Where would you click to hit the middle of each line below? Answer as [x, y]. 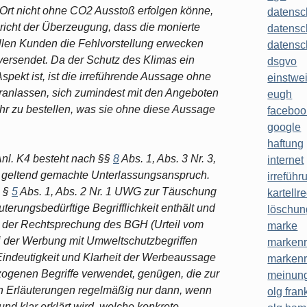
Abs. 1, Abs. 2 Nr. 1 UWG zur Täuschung [117, 191]
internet [286, 160]
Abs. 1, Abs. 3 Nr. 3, [168, 158]
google [284, 127]
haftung [286, 144]
